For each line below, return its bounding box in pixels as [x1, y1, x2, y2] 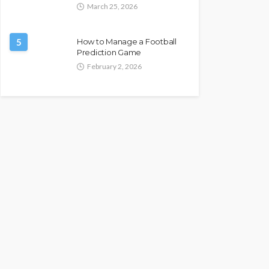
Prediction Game [77, 47, 142, 57]
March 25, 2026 [87, 2, 138, 11]
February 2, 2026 [87, 62, 142, 71]
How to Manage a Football [77, 37, 177, 46]
